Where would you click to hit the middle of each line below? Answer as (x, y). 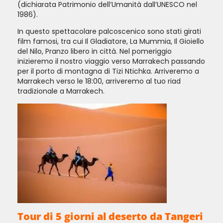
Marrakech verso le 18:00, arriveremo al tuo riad (99, 81)
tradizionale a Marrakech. (61, 91)
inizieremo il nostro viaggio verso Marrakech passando (111, 61)
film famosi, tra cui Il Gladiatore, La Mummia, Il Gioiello (111, 42)
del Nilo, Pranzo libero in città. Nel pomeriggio (95, 52)
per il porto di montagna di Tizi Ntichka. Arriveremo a (108, 71)
